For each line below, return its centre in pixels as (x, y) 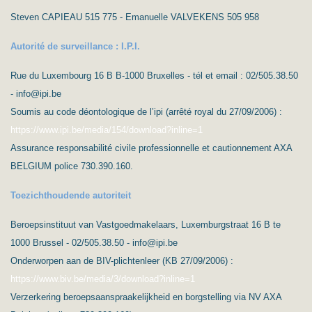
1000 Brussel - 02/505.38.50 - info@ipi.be (94, 242)
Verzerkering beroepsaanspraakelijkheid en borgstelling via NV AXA (146, 297)
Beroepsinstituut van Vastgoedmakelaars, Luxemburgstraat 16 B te (146, 224)
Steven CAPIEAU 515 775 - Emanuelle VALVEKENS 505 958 (135, 17)
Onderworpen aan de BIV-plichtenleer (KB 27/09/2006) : (122, 260)
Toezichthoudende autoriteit (71, 195)
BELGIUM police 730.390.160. (72, 166)
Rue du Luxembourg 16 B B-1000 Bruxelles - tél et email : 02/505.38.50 (154, 75)
